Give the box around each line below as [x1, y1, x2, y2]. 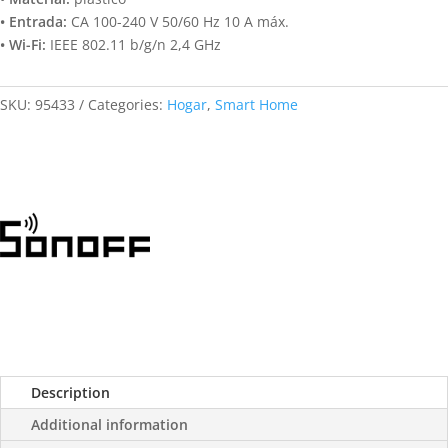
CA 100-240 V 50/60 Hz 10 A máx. [67, 11, 289, 31]
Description [31, 382, 110, 402]
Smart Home [215, 94, 298, 114]
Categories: [88, 94, 163, 114]
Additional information [31, 414, 188, 434]
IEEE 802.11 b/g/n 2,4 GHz [46, 34, 221, 54]
